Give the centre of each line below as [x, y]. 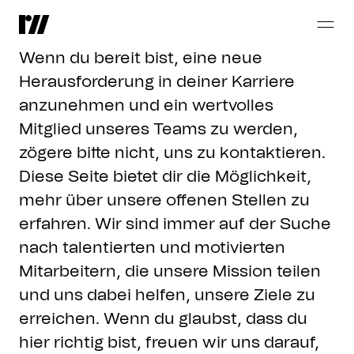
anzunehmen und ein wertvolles [146, 105]
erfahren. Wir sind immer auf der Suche [175, 224]
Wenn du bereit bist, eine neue [141, 58]
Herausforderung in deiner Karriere [157, 82]
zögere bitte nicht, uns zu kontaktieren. [172, 153]
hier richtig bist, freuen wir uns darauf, [169, 343]
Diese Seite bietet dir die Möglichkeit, [165, 177]
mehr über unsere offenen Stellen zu [164, 200]
